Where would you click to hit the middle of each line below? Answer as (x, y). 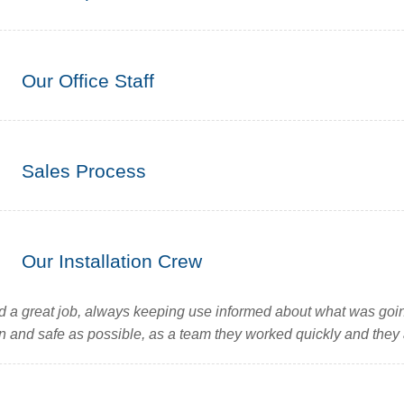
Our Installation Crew (112, 261)
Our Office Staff (88, 81)
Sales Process (84, 171)
